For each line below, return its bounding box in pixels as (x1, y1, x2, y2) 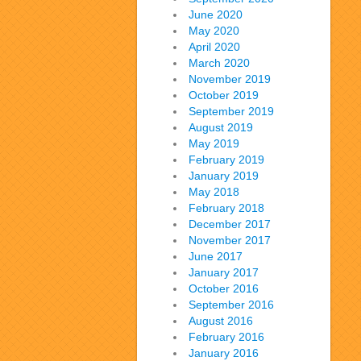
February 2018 (189, 201, 264, 214)
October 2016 (189, 282, 259, 295)
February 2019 (189, 153, 264, 166)
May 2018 (189, 185, 239, 198)
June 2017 (189, 250, 243, 263)
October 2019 (189, 89, 259, 102)
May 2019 (189, 137, 239, 150)
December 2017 (189, 218, 271, 230)
